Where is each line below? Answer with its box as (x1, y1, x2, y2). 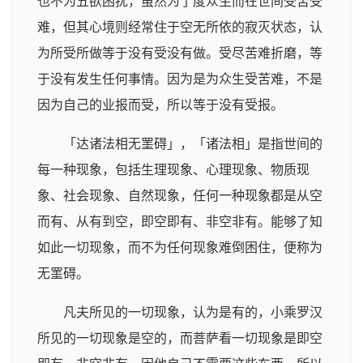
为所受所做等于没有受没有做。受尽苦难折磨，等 (37, 46, 322, 60)
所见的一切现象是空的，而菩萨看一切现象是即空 (37, 331, 322, 345)
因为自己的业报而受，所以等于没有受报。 (37, 98, 284, 112)
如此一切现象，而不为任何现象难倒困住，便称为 (37, 241, 322, 254)
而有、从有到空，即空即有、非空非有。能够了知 (37, 215, 322, 228)
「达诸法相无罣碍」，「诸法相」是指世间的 (63, 137, 322, 151)
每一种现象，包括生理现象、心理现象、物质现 (37, 163, 310, 177)
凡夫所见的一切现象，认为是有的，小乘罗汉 (63, 305, 322, 319)
